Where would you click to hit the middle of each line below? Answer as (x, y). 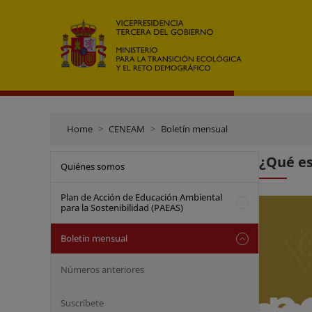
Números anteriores (102, 270)
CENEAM (127, 129)
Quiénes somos (93, 166)
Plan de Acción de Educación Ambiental (141, 197)
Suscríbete (82, 303)
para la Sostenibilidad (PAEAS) (122, 208)
